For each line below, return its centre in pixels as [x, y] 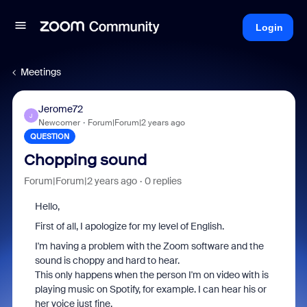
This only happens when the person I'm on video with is [151, 275]
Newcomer [59, 123]
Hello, [47, 206]
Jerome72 [60, 109]
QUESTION [49, 136]
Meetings [41, 72]
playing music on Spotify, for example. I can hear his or [150, 289]
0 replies [163, 181]
